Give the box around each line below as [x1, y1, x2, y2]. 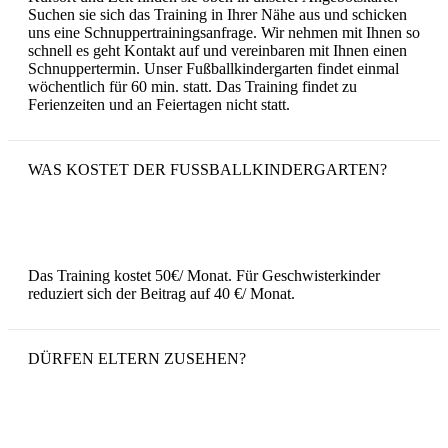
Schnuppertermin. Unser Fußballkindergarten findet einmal [28, 59, 399, 77]
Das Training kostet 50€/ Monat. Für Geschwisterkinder [28, 266, 380, 284]
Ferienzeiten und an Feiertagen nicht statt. [28, 95, 290, 113]
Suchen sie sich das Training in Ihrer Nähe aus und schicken [28, 5, 407, 23]
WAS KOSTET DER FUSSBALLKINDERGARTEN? [28, 160, 387, 178]
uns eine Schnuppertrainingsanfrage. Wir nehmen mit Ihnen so [28, 23, 420, 41]
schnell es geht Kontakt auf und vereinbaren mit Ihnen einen [28, 41, 407, 59]
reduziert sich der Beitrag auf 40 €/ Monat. [28, 284, 295, 302]
